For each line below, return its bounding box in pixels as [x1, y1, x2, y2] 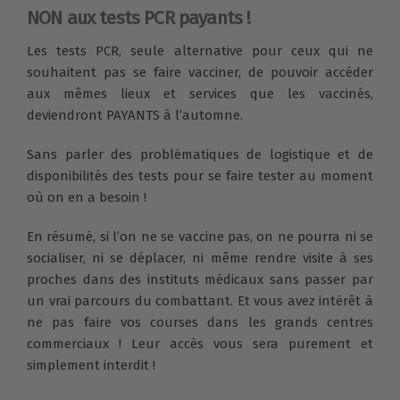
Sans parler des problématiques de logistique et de [27, 146, 373, 163]
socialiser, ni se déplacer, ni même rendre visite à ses [27, 250, 373, 267]
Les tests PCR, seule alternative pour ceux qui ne [27, 43, 373, 60]
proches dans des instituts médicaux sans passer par [27, 271, 373, 288]
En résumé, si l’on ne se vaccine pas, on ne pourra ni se [27, 229, 373, 246]
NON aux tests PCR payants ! [27, 6, 251, 30]
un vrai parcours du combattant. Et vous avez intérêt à [27, 293, 373, 310]
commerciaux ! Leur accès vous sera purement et [27, 336, 373, 353]
